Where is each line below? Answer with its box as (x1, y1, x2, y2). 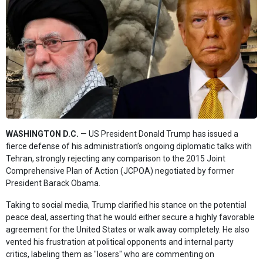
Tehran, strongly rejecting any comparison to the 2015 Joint (6, 154, 225, 164)
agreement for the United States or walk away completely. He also (6, 225, 249, 235)
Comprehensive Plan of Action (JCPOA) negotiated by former (6, 166, 234, 176)
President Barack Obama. (6, 178, 100, 188)
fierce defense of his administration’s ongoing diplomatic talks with (6, 141, 252, 151)
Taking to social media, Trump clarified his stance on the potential (6, 200, 247, 210)
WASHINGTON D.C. (6, 129, 79, 139)
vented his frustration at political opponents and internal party (6, 237, 234, 247)
